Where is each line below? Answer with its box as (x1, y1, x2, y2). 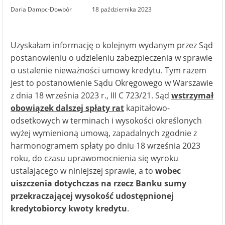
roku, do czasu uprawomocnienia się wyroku (11, 153, 178, 164)
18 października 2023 (92, 5, 152, 14)
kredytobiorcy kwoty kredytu (11, 203, 127, 214)
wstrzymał (171, 90, 213, 101)
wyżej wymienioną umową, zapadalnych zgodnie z (11, 128, 197, 139)
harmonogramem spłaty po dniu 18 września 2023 (11, 140, 200, 151)
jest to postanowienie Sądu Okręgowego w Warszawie (11, 77, 213, 88)
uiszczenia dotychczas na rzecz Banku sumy (11, 178, 186, 189)
